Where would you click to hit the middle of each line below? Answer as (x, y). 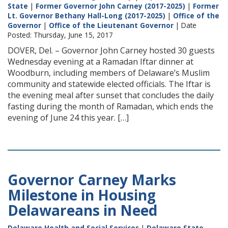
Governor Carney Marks (92, 180)
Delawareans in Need (82, 210)
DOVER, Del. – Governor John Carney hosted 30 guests (111, 50)
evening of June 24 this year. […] (68, 118)
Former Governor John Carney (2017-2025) (110, 6)
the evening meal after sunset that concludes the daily (111, 95)
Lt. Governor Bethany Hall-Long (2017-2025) (87, 16)
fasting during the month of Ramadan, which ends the (110, 106)
